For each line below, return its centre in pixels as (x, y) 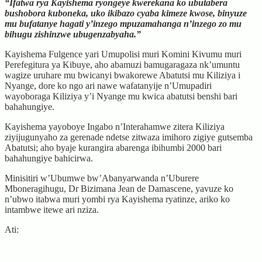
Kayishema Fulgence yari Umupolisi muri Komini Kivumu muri (123, 54)
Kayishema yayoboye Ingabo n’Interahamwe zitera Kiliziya (115, 126)
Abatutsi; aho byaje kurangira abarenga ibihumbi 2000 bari (113, 147)
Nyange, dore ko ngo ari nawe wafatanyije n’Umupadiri (108, 85)
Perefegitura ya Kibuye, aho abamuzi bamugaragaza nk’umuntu (122, 64)
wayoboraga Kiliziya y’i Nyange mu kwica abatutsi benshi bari (121, 96)
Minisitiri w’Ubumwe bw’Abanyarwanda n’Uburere (102, 178)
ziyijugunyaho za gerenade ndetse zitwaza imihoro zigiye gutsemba (129, 137)
